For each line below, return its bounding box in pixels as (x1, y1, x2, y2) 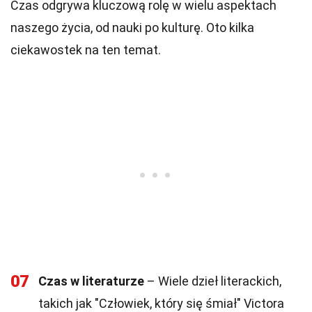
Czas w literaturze (38, 274, 144, 288)
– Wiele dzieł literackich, (144, 274, 281, 288)
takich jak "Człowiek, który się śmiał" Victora (38, 296, 284, 311)
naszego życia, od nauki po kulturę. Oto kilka (10, 20, 254, 35)
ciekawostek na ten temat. (10, 42, 161, 57)
